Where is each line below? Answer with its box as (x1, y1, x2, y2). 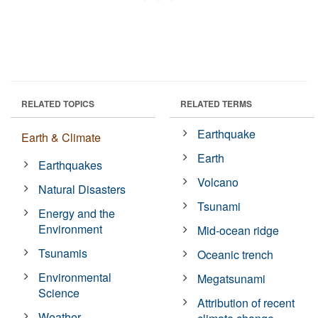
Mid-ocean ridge (197, 221, 280, 238)
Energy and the (38, 204, 116, 221)
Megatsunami (197, 270, 266, 287)
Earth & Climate (21, 128, 101, 146)
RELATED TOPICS (21, 97, 94, 110)
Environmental (38, 268, 112, 285)
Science (38, 284, 80, 301)
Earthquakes (38, 156, 103, 173)
